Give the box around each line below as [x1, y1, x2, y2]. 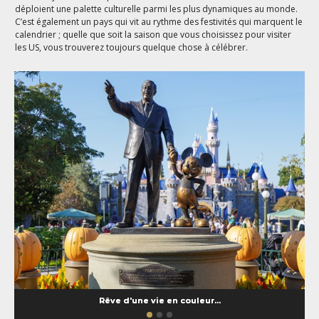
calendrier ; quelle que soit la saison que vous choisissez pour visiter [15, 28, 292, 41]
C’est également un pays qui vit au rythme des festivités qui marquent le [15, 16, 303, 28]
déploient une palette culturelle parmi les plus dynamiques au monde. [15, 3, 298, 16]
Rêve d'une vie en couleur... [98, 295, 221, 305]
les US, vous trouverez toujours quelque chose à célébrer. [15, 41, 249, 54]
